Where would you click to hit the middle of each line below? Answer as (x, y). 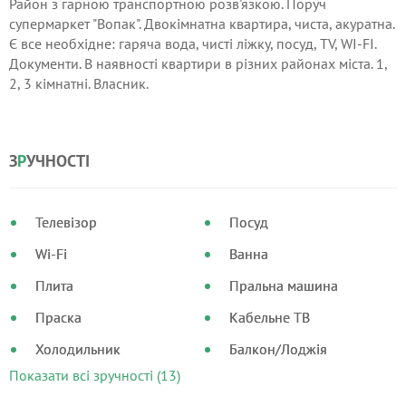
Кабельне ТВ (269, 317)
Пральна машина (283, 285)
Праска (58, 317)
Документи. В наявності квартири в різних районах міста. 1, (198, 63)
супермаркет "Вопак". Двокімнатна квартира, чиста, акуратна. (202, 24)
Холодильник (78, 349)
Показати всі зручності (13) (95, 375)
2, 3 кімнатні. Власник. (79, 83)
